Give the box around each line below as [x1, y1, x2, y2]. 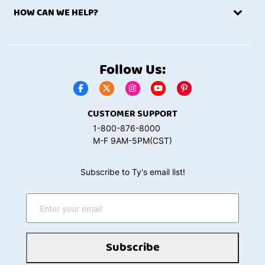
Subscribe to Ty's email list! [80, 167, 185, 177]
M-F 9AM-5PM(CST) [93, 135, 172, 146]
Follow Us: [99, 59, 166, 82]
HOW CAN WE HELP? [14, 5, 98, 20]
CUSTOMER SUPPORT [88, 106, 177, 122]
